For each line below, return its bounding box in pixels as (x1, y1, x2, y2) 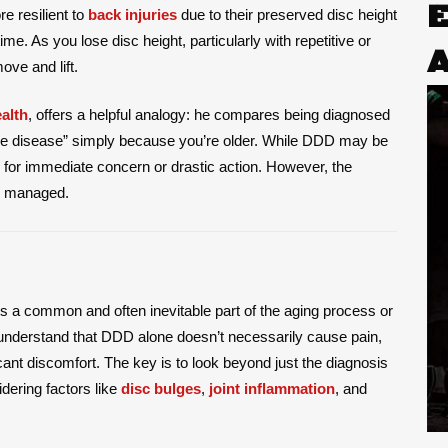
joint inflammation (209, 379, 335, 397)
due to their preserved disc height (177, 5, 397, 23)
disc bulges (121, 379, 201, 397)
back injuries (88, 5, 177, 23)
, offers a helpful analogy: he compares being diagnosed (28, 105, 390, 123)
